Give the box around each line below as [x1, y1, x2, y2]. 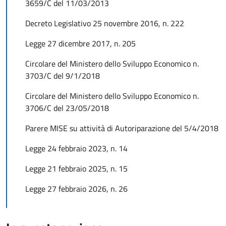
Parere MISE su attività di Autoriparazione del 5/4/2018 [25, 122, 218, 134]
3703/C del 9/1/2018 [25, 70, 100, 82]
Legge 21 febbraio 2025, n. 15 [25, 162, 128, 175]
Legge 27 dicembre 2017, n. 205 [25, 37, 136, 49]
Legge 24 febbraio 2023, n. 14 [25, 142, 128, 154]
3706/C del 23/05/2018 [25, 102, 109, 114]
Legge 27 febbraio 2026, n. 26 [25, 183, 130, 195]
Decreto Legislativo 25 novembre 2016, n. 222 [25, 17, 184, 29]
